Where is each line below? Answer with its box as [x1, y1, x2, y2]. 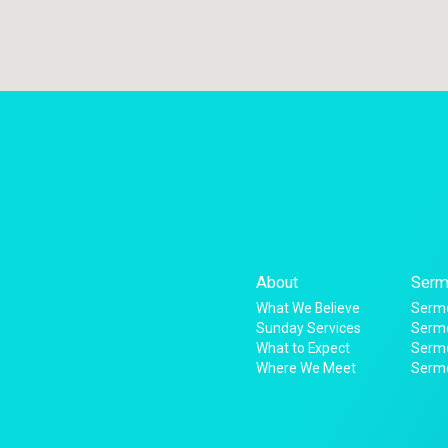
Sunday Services [256, 319, 362, 336]
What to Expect [256, 339, 351, 356]
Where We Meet [256, 359, 357, 376]
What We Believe [256, 299, 361, 316]
